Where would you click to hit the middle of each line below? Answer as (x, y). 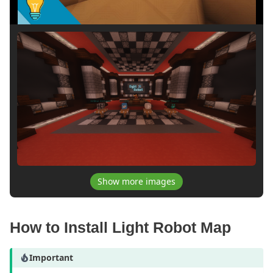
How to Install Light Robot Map (120, 228)
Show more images (136, 182)
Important (51, 258)
